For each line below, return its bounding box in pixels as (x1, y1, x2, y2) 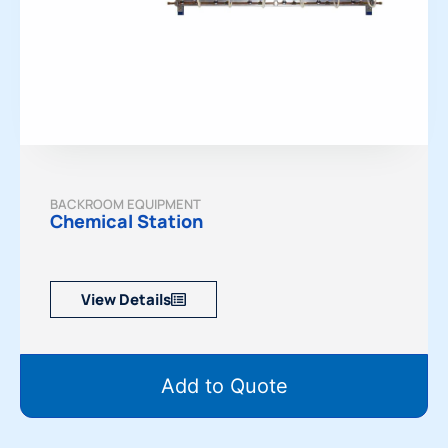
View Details (81, 289, 171, 311)
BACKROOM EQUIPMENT (50, 195, 201, 214)
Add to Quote (160, 374, 288, 399)
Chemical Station (50, 209, 203, 234)
